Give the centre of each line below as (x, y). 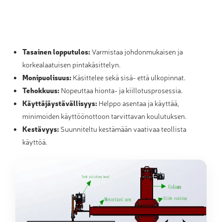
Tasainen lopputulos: (56, 52)
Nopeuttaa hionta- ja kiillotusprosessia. (121, 90)
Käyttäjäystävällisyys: (60, 103)
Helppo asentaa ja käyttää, (138, 103)
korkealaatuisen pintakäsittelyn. (72, 64)
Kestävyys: (41, 129)
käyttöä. (35, 142)
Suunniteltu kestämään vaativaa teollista (123, 129)
